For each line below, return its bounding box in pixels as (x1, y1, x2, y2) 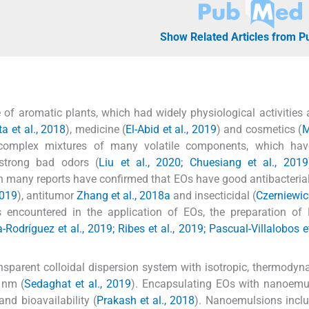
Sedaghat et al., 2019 (24, 277, 131, 290)
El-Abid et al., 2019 (126, 122, 217, 136)
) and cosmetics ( (216, 122, 302, 136)
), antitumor (17, 188, 77, 202)
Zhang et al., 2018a (77, 188, 170, 202)
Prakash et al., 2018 (96, 293, 195, 307)
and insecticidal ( (170, 188, 256, 202)
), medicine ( (66, 122, 126, 136)
